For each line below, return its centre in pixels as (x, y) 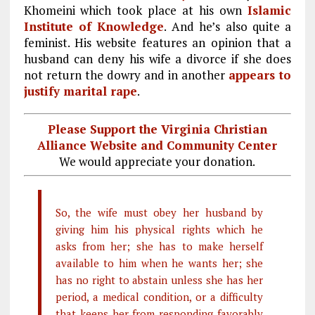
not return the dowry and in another (126, 75)
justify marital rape (80, 91)
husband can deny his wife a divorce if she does (157, 59)
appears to (260, 75)
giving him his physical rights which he (159, 229)
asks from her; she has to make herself (159, 246)
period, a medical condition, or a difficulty (159, 296)
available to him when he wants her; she (159, 263)
